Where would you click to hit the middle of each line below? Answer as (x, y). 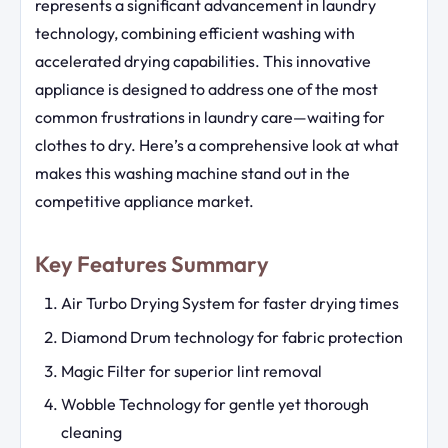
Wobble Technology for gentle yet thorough (214, 404)
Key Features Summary (152, 264)
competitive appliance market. (144, 201)
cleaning (91, 432)
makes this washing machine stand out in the (192, 173)
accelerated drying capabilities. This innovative (203, 61)
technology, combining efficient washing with (195, 33)
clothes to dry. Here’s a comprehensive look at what (217, 145)
